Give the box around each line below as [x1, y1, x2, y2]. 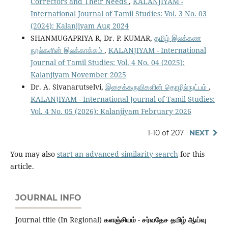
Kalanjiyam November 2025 [30, 70, 126, 80]
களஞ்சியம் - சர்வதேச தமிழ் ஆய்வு [104, 215, 206, 225]
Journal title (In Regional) [15, 215, 104, 225]
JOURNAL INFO [15, 193, 81, 203]
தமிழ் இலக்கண [154, 33, 201, 43]
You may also [10, 149, 57, 159]
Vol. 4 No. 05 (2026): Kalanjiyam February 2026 [30, 106, 191, 117]
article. [10, 161, 34, 172]
